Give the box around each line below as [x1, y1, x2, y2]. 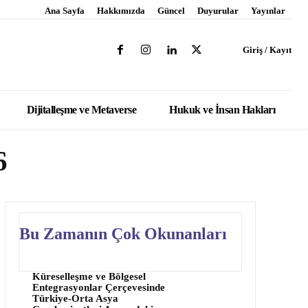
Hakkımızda [97, 5, 145, 16]
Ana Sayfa [45, 5, 85, 16]
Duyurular [197, 5, 239, 16]
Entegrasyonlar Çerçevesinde [32, 282, 165, 293]
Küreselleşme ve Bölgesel [32, 271, 146, 282]
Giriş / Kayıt [242, 44, 291, 55]
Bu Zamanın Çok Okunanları [19, 225, 227, 243]
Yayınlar [251, 5, 285, 16]
